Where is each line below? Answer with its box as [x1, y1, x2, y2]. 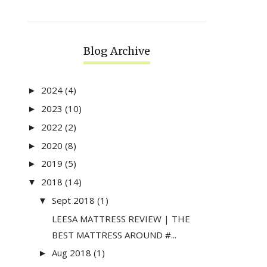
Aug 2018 [52, 247, 91, 259]
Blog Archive [83, 44, 150, 58]
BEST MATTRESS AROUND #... [51, 228, 176, 241]
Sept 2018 [52, 194, 95, 206]
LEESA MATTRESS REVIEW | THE [51, 212, 190, 225]
